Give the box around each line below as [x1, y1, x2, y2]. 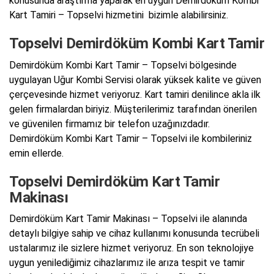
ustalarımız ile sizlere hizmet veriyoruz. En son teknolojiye [9, 242, 254, 254]
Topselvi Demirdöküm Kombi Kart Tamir [9, 35, 264, 53]
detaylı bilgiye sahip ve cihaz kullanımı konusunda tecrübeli [9, 228, 259, 240]
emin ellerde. [9, 147, 64, 159]
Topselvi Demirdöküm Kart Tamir [9, 172, 220, 190]
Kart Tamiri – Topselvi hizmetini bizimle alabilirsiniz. [9, 9, 228, 21]
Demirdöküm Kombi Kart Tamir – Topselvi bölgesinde [9, 59, 237, 71]
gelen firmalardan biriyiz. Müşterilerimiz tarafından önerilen [9, 103, 257, 115]
